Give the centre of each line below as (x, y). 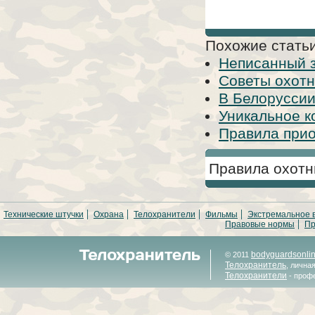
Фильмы (221, 214)
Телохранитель (256, 265)
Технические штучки (44, 214)
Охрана (109, 214)
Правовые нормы (260, 224)
